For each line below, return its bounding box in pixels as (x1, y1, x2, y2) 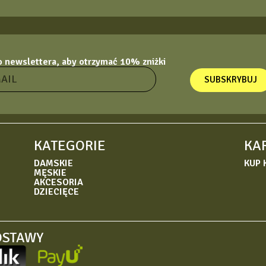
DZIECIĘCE (34, 186, 80, 198)
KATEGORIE (34, 137, 106, 154)
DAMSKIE (34, 157, 74, 169)
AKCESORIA (34, 176, 84, 188)
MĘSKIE (34, 167, 67, 179)
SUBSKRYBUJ (204, 74, 257, 85)
